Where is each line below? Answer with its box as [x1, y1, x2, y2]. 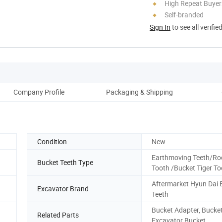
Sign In [150, 22, 170, 32]
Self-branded [165, 9, 204, 19]
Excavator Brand [37, 184, 89, 194]
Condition [37, 136, 67, 146]
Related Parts [37, 210, 79, 220]
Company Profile [13, 87, 64, 97]
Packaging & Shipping [106, 87, 173, 97]
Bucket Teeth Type [37, 158, 93, 167]
